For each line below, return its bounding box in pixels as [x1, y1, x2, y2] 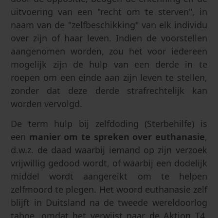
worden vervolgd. [11, 98, 83, 110]
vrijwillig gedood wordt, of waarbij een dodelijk [11, 157, 207, 169]
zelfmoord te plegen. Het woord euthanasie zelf [11, 183, 207, 195]
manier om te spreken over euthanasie [29, 130, 205, 143]
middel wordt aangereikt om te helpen [11, 170, 207, 182]
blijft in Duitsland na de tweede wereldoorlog [11, 196, 207, 208]
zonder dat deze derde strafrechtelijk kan [11, 85, 207, 97]
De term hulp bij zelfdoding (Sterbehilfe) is [11, 117, 207, 129]
